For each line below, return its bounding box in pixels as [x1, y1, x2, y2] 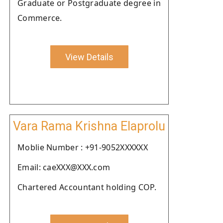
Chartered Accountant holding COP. [17, 182, 156, 193]
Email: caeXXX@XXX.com [17, 162, 111, 173]
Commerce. [17, 12, 62, 23]
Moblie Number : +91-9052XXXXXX [17, 142, 148, 153]
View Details [65, 51, 113, 62]
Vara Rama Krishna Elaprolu [13, 119, 165, 133]
